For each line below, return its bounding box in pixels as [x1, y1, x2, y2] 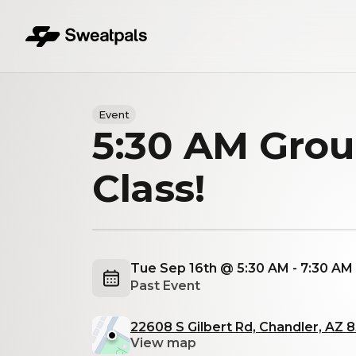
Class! [92, 165, 205, 211]
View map [130, 335, 196, 350]
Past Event [130, 278, 200, 293]
